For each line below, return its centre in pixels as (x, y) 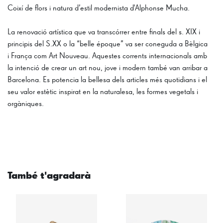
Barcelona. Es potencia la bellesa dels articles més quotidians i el (107, 80)
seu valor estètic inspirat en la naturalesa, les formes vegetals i (103, 92)
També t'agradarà (49, 175)
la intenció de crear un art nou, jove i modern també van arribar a (108, 68)
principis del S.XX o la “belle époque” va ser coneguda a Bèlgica (108, 44)
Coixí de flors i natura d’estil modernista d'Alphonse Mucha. (99, 8)
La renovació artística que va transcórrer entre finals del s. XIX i (104, 32)
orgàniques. (26, 104)
